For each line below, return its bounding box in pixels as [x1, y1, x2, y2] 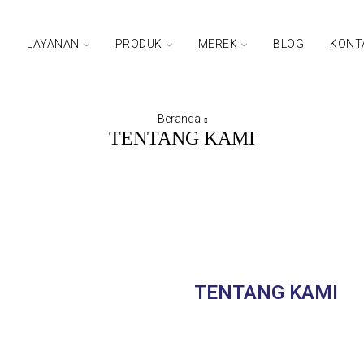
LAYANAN [27, 37, 80, 50]
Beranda [157, 111, 201, 125]
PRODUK [115, 37, 162, 50]
